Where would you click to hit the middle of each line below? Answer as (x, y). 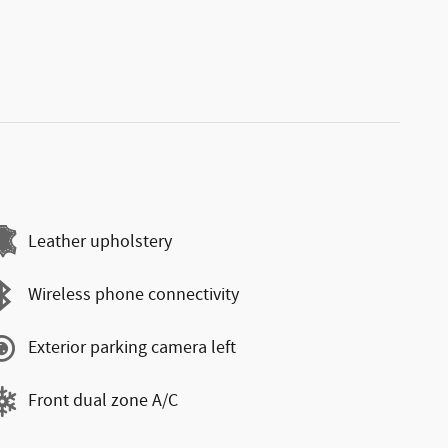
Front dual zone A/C (103, 401)
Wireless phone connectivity (133, 295)
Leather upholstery (100, 242)
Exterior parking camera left (132, 348)
